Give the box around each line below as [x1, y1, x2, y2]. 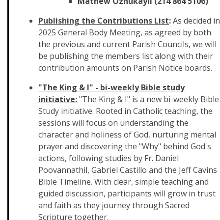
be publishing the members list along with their [38, 51, 213, 61]
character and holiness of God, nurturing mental [38, 129, 216, 140]
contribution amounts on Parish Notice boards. [38, 62, 214, 73]
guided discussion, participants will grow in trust [38, 188, 216, 199]
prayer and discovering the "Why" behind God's [38, 141, 211, 152]
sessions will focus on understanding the [38, 117, 189, 128]
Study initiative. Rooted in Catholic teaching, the [38, 106, 213, 116]
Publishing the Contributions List [38, 15, 169, 26]
